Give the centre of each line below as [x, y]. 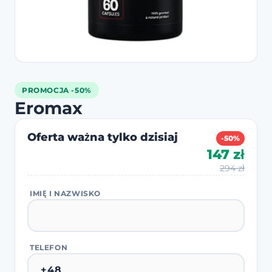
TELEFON [49, 247]
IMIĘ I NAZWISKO [65, 193]
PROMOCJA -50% [57, 90]
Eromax [49, 108]
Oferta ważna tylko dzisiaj [103, 137]
